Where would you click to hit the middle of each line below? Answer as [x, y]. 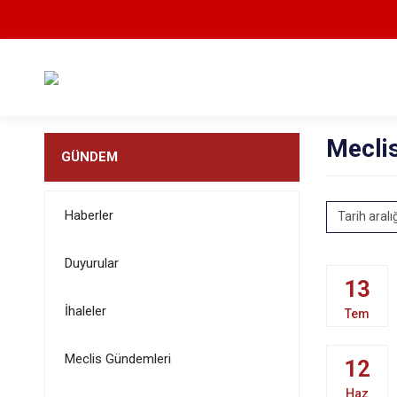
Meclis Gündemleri [117, 359]
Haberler [89, 215]
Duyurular [91, 263]
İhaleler [85, 311]
